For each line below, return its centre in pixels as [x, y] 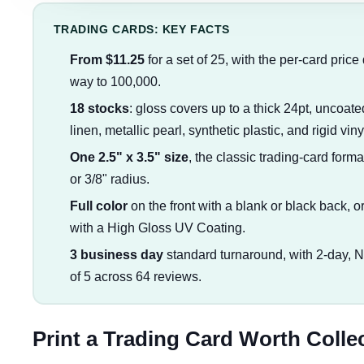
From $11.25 [107, 59]
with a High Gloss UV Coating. [157, 227]
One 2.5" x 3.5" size [129, 157]
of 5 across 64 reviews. [135, 276]
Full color [98, 206]
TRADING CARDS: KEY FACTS [141, 29]
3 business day [116, 254]
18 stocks [99, 108]
